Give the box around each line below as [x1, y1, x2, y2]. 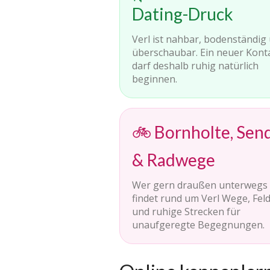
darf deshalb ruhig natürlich [132, 59, 259, 72]
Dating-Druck [132, 4, 233, 24]
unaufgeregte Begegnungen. [132, 218, 265, 231]
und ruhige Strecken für [132, 205, 240, 218]
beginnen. [132, 72, 177, 86]
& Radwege [132, 149, 215, 170]
